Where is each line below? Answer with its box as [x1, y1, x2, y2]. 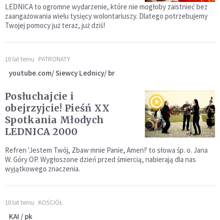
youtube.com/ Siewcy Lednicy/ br [9, 68, 115, 78]
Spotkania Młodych [5, 114, 104, 126]
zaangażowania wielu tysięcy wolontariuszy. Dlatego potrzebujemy [5, 11, 208, 21]
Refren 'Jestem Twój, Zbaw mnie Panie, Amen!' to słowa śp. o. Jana [5, 145, 208, 155]
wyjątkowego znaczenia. [5, 164, 80, 174]
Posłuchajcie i [5, 90, 74, 103]
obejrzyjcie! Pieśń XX [5, 102, 110, 114]
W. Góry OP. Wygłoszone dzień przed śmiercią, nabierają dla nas [5, 155, 196, 165]
